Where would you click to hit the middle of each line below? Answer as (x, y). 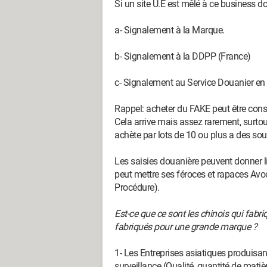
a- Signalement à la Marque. (170, 30)
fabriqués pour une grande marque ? (186, 227)
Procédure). (137, 187)
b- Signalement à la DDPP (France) (183, 56)
